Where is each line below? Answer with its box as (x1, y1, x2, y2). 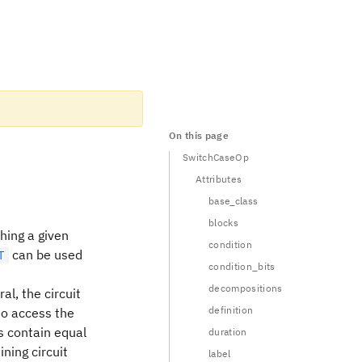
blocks (208, 217, 238, 229)
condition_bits (208, 260, 276, 272)
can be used (8, 246, 82, 263)
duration (208, 326, 247, 338)
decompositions (208, 282, 283, 294)
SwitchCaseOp (183, 151, 249, 163)
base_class (208, 195, 259, 207)
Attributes (196, 173, 242, 185)
